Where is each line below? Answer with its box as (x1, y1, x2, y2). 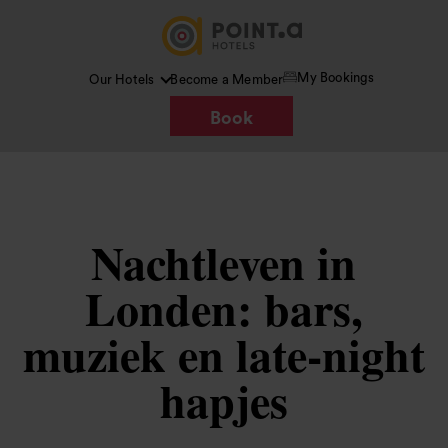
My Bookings (297, 70, 375, 84)
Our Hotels (89, 73, 155, 86)
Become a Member (170, 73, 284, 86)
